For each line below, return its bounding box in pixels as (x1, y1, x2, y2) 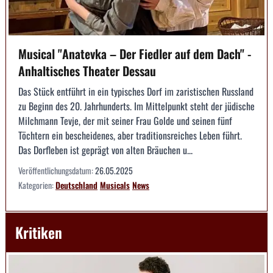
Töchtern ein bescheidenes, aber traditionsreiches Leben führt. (18, 128, 242, 143)
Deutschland (55, 179, 97, 192)
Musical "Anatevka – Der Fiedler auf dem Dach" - (18, 44, 251, 63)
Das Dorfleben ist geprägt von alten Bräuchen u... (18, 143, 193, 158)
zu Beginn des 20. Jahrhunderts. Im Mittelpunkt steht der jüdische (18, 99, 255, 114)
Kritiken (15, 221, 62, 244)
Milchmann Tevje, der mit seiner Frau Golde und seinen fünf (18, 113, 232, 129)
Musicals (100, 179, 130, 192)
